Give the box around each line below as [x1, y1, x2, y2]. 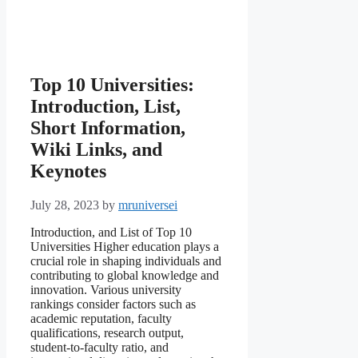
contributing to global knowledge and [30, 268, 219, 283]
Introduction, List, [30, 96, 181, 117]
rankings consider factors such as [30, 297, 196, 312]
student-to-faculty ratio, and [30, 340, 169, 355]
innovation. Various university [30, 283, 181, 297]
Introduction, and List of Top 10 [30, 225, 192, 240]
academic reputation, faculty [30, 312, 172, 326]
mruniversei [118, 198, 177, 213]
